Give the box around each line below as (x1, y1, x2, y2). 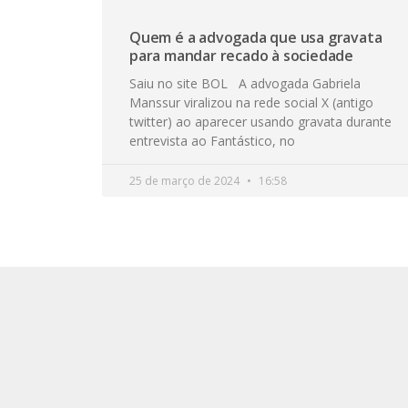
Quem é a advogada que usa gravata (129, 26, 382, 47)
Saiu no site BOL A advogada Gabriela (129, 74, 361, 92)
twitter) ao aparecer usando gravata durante (129, 112, 392, 130)
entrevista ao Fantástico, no (129, 131, 295, 149)
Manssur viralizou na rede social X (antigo (129, 93, 373, 111)
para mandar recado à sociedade (129, 45, 354, 66)
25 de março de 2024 (129, 172, 242, 189)
